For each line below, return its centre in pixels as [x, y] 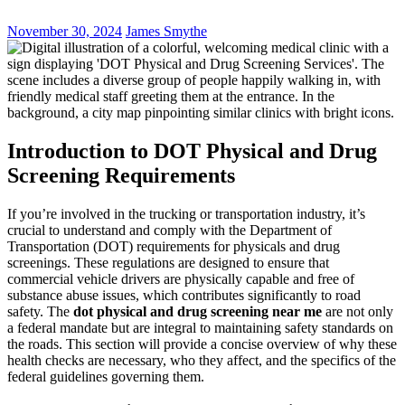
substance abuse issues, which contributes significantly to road [184, 295]
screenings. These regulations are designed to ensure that [168, 262]
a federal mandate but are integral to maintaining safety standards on [200, 327]
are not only [358, 311]
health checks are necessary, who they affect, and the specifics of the [202, 360]
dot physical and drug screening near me [198, 311]
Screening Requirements [121, 175]
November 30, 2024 [65, 31]
